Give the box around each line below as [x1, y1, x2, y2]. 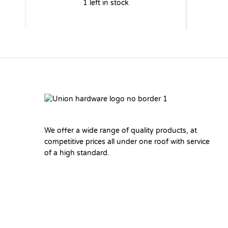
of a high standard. [44, 149, 109, 158]
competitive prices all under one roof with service [44, 137, 210, 147]
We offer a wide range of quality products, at [44, 126, 197, 135]
